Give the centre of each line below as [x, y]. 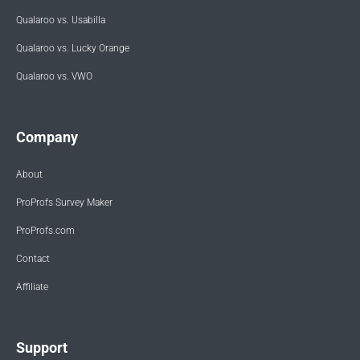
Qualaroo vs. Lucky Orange [73, 48]
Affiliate [32, 286]
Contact [33, 258]
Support [42, 347]
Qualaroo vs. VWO [54, 76]
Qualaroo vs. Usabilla [61, 20]
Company [47, 137]
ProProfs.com [45, 230]
